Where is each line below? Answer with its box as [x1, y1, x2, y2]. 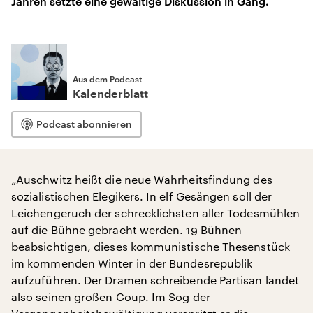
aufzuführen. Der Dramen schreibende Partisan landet [11, 273, 300, 286]
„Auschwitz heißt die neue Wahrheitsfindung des [11, 173, 272, 186]
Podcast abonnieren [36, 118, 132, 130]
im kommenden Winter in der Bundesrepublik [11, 256, 253, 270]
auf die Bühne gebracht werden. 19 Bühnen [11, 223, 242, 236]
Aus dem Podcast [73, 74, 142, 84]
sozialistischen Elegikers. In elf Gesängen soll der [11, 189, 272, 203]
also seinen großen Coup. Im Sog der [11, 290, 210, 303]
